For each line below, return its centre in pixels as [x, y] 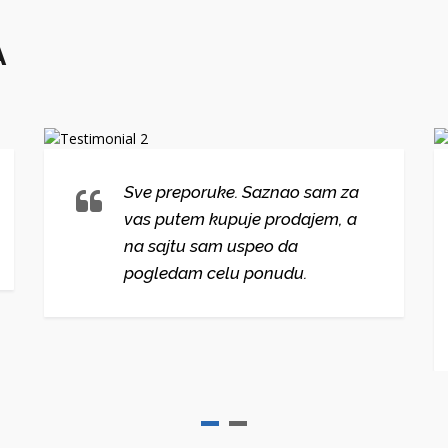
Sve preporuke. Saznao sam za [241, 192]
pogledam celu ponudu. [215, 273]
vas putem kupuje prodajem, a [240, 219]
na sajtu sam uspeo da [211, 246]
